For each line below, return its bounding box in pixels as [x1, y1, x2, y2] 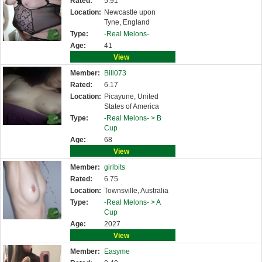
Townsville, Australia [104, 187, 168, 195]
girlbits [104, 163, 125, 171]
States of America [104, 102, 159, 111]
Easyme [104, 247, 130, 256]
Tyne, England [104, 18, 150, 26]
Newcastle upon [104, 8, 156, 16]
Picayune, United [104, 92, 158, 101]
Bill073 [104, 69, 126, 77]
